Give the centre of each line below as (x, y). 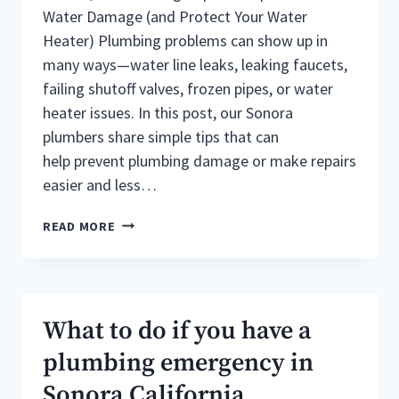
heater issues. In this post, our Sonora (168, 113)
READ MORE (79, 227)
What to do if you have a (177, 331)
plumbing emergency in (178, 363)
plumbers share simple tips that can (161, 137)
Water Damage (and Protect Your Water (175, 17)
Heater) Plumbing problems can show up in (185, 41)
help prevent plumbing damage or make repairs (199, 161)
